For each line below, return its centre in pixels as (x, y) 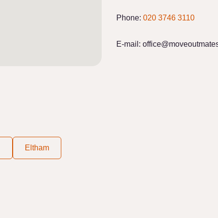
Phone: (130, 18)
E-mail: (128, 44)
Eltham (37, 148)
